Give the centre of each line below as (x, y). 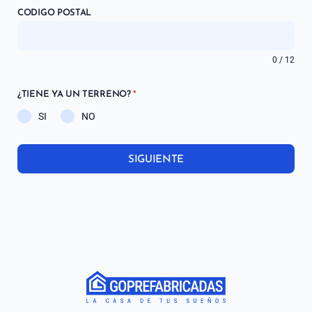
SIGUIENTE (156, 160)
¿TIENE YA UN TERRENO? (76, 95)
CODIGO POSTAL (55, 13)
